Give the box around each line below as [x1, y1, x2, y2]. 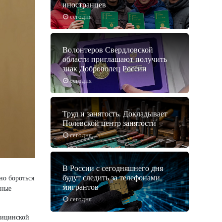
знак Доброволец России [62, 64, 147, 73]
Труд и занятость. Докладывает [62, 110, 167, 118]
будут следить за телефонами [62, 173, 160, 182]
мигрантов [62, 183, 99, 192]
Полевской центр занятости [62, 119, 156, 128]
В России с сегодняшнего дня [62, 164, 163, 173]
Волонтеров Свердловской [62, 46, 153, 55]
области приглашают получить [62, 55, 167, 64]
